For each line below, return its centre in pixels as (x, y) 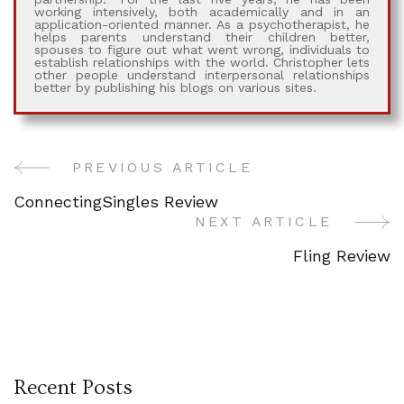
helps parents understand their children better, (202, 37)
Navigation (101, 228)
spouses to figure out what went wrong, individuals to (202, 50)
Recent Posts (73, 388)
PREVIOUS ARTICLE (162, 168)
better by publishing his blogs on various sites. (175, 88)
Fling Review (342, 256)
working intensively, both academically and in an (202, 12)
